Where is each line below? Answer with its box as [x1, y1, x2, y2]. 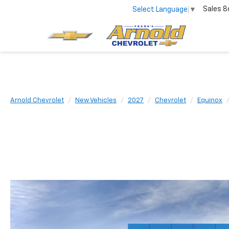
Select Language [132, 6, 188, 13]
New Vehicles [75, 97, 117, 104]
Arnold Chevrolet [10, 97, 64, 104]
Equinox [197, 97, 222, 104]
